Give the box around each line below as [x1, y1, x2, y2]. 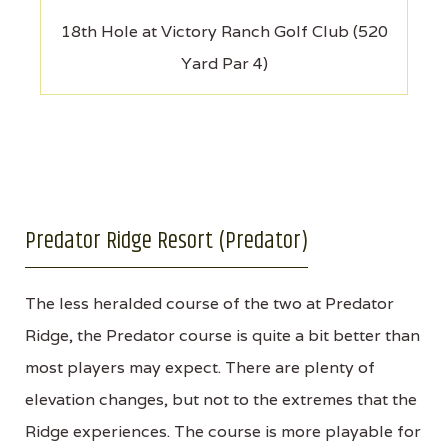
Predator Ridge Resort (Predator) [25, 222, 308, 259]
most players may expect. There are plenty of [25, 356, 375, 378]
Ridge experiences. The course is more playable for [25, 420, 421, 442]
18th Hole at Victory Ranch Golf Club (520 [60, 20, 388, 42]
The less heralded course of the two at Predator [25, 292, 394, 314]
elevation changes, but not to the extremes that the [25, 388, 417, 410]
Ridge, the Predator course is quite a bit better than [25, 324, 420, 346]
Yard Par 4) [180, 52, 268, 74]
